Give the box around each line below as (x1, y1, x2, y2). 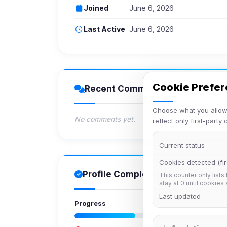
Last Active (84, 25, 125, 33)
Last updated (159, 192, 201, 200)
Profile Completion (83, 169, 165, 179)
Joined (84, 4, 108, 12)
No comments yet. (74, 115, 135, 123)
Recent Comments (85, 84, 166, 94)
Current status (159, 141, 205, 149)
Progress (74, 199, 106, 207)
